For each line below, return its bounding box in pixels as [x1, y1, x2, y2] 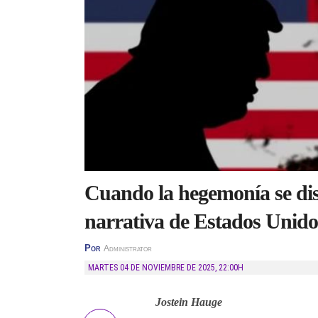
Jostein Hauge [155, 296, 222, 308]
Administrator [104, 244, 152, 253]
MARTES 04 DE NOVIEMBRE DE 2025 [94, 263, 215, 273]
